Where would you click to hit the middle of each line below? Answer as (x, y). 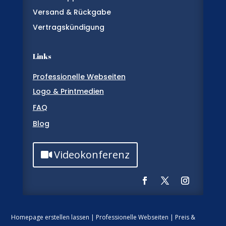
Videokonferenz (92, 155)
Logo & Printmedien (68, 91)
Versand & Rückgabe (72, 12)
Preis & (185, 217)
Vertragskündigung (68, 27)
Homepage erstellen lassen (51, 217)
